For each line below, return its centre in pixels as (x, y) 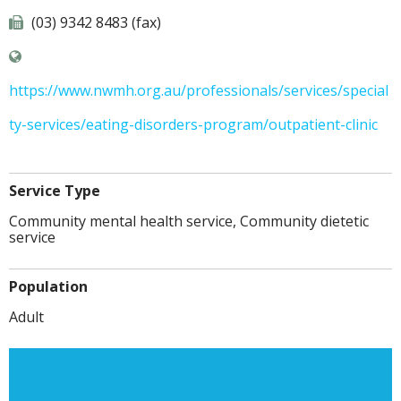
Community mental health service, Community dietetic (189, 222)
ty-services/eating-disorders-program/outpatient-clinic (193, 125)
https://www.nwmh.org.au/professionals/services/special (199, 91)
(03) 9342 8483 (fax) (94, 23)
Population (48, 287)
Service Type (55, 191)
